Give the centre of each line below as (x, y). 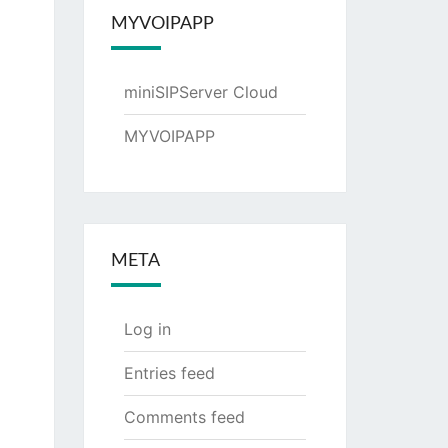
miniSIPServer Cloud (200, 92)
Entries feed (169, 373)
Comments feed (184, 417)
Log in (147, 329)
